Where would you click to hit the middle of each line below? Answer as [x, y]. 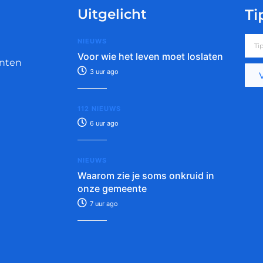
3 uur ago [103, 72]
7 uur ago [103, 204]
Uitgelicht [112, 14]
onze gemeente [112, 189]
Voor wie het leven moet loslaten [150, 57]
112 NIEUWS [99, 109]
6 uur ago [103, 124]
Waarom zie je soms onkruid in [146, 176]
